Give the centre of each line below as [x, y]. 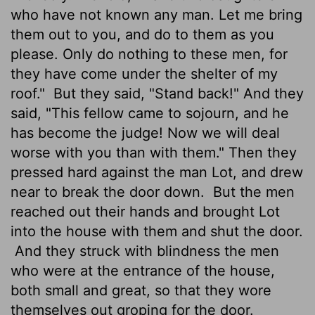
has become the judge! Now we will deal [145, 133]
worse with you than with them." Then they [154, 152]
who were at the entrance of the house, [143, 270]
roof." [30, 93]
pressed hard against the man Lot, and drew [157, 172]
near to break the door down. [110, 192]
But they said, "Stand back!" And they [176, 93]
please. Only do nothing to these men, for [149, 54]
